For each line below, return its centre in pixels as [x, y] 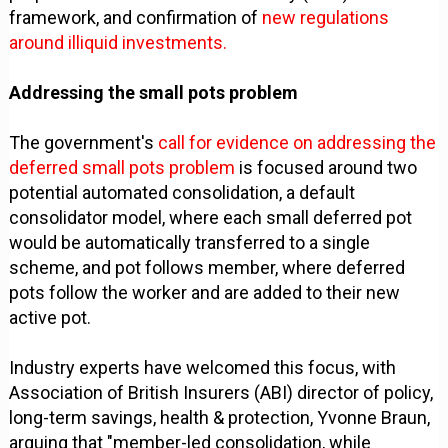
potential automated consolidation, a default [182, 193]
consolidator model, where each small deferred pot [211, 218]
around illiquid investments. [118, 43]
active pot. [50, 318]
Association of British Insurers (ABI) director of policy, [221, 393]
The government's [82, 143]
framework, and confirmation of [136, 18]
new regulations [326, 18]
